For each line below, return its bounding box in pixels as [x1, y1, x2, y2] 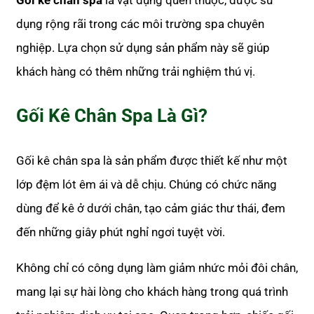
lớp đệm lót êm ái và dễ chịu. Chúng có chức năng [16, 177, 277, 192]
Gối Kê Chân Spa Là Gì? [16, 105, 207, 127]
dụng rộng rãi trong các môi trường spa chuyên [16, 17, 264, 32]
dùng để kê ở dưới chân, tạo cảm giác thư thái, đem [16, 201, 285, 216]
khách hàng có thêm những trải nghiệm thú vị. [16, 64, 255, 79]
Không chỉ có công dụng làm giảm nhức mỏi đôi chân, [16, 261, 298, 275]
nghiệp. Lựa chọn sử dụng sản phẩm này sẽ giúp [16, 41, 270, 55]
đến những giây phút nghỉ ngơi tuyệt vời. [16, 225, 225, 240]
